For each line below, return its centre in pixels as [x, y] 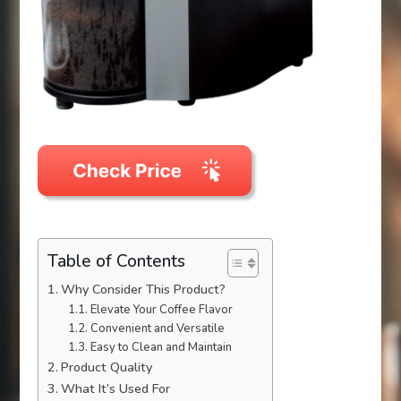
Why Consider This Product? [144, 290]
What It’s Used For [116, 389]
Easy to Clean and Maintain [161, 348]
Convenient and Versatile [157, 329]
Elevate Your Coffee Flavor [161, 310]
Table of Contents [117, 261]
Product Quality [107, 367]
